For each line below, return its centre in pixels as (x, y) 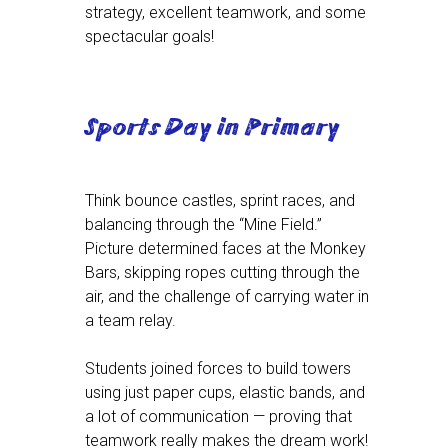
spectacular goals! (149, 36)
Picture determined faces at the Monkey (225, 248)
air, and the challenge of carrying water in (227, 296)
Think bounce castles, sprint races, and (220, 200)
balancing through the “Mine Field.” (203, 224)
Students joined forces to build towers (218, 368)
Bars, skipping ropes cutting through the (222, 272)
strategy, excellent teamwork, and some (225, 12)
